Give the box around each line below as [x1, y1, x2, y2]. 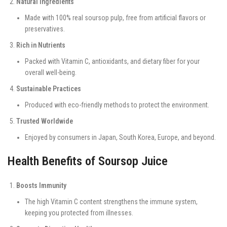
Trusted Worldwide [16, 117, 73, 125]
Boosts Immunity [16, 181, 66, 190]
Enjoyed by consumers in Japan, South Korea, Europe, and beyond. [25, 133, 216, 141]
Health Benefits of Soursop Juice [8, 154, 168, 168]
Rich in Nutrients [16, 41, 65, 49]
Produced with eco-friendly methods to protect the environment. [25, 100, 209, 109]
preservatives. [25, 24, 65, 33]
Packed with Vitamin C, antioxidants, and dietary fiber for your [25, 57, 200, 65]
